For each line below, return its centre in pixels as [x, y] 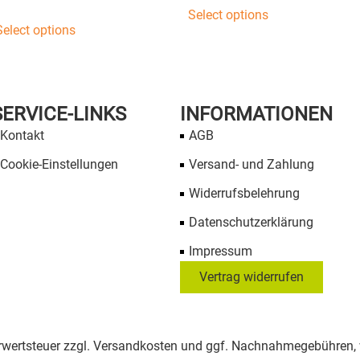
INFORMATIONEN [256, 115]
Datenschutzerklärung [252, 223]
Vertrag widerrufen [252, 277]
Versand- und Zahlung [252, 165]
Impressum [221, 252]
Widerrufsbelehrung [245, 194]
